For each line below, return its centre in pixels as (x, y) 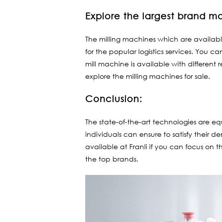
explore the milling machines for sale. (148, 76)
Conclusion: (114, 99)
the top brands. (112, 159)
